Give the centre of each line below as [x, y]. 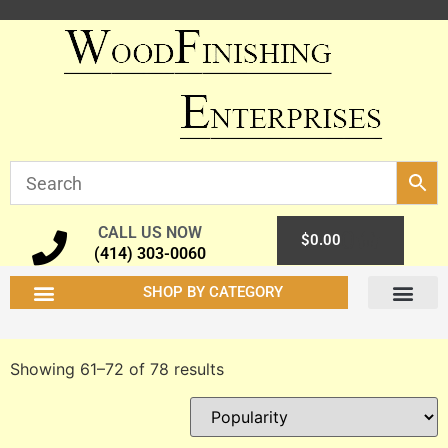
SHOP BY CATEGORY [213, 292]
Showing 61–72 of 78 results [117, 369]
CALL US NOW [150, 232]
